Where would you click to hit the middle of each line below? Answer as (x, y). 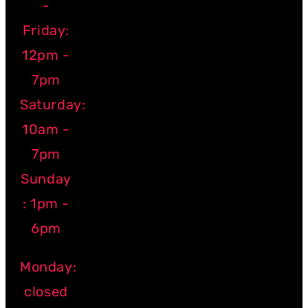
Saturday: (53, 105)
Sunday (46, 179)
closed (46, 292)
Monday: (48, 267)
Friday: (46, 31)
